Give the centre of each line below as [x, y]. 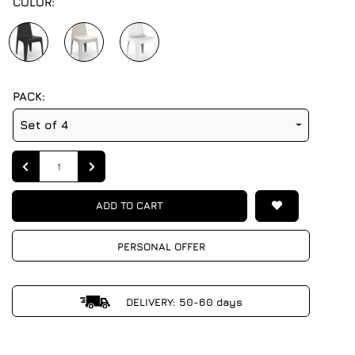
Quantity [60, 161]
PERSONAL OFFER [161, 246]
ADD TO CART [130, 205]
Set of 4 [44, 125]
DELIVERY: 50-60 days [182, 302]
